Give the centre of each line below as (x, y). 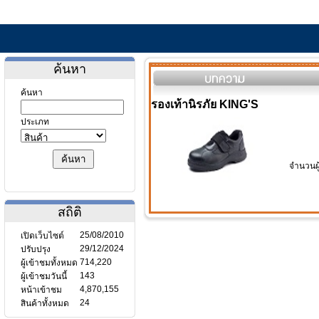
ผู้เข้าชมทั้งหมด (49, 263)
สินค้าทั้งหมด (45, 303)
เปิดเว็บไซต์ (42, 236)
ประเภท (35, 122)
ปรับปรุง (36, 249)
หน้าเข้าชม (41, 290)
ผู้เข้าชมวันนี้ (44, 276)
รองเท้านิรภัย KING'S (205, 104)
